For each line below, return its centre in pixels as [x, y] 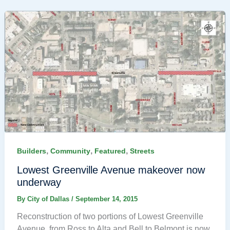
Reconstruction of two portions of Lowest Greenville [110, 217]
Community [70, 151]
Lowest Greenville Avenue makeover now [111, 170]
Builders [31, 151]
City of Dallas [49, 199]
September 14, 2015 [106, 199]
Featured [110, 151]
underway [39, 183]
